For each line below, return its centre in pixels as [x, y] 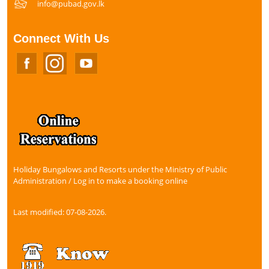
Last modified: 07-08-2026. [60, 212]
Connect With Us [61, 38]
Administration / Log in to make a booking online [100, 181]
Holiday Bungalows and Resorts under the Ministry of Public [120, 170]
